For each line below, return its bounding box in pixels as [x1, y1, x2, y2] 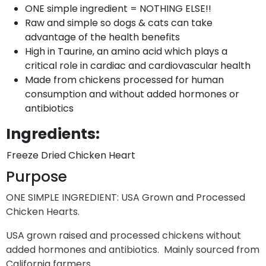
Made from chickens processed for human [25, 72, 224, 87]
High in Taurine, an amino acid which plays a [25, 44, 227, 58]
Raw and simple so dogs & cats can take [25, 15, 213, 30]
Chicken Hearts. [6, 204, 80, 218]
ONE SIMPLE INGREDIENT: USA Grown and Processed [6, 190, 245, 204]
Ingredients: [6, 123, 100, 144]
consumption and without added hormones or [25, 87, 239, 101]
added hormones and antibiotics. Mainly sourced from [6, 242, 259, 256]
